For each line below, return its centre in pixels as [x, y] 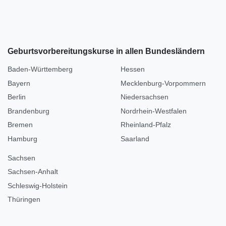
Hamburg [22, 138]
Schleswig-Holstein [38, 185]
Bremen [20, 125]
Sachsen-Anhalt [33, 172]
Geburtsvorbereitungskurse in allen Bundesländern [106, 51]
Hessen [133, 69]
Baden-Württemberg [40, 69]
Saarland [135, 138]
